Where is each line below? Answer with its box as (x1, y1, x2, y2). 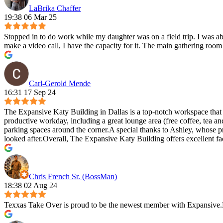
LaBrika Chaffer (29, 4, 81, 13)
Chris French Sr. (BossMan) (29, 172, 117, 181)
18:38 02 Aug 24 (4, 181, 57, 190)
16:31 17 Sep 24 (4, 88, 56, 97)
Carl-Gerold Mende (29, 79, 91, 88)
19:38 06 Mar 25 (4, 13, 57, 22)
